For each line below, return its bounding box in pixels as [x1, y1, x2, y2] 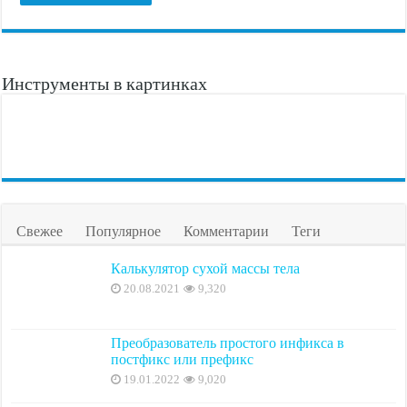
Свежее [16, 223, 64, 240]
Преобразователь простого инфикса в [111, 334, 345, 351]
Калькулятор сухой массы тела [111, 261, 301, 277]
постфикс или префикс [111, 351, 254, 367]
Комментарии [184, 223, 270, 240]
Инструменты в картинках [2, 73, 208, 94]
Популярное [85, 223, 162, 240]
